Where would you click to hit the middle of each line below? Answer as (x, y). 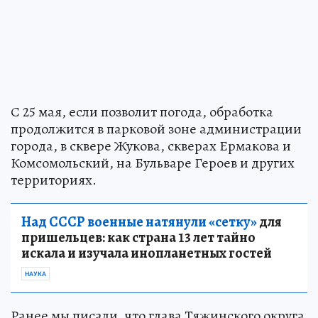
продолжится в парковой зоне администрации (156, 129)
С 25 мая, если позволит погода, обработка (142, 112)
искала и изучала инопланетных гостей (147, 253)
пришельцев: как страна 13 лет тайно (138, 238)
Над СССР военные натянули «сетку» (139, 222)
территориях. (54, 180)
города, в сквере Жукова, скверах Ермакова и (151, 146)
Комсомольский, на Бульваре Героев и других (153, 163)
